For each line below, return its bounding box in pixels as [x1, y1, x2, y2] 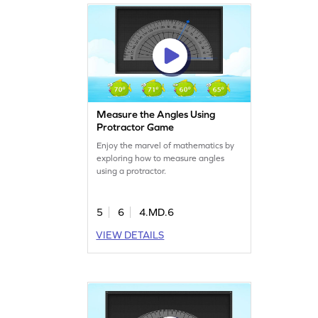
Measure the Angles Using [97, 108, 216, 120]
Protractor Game [97, 121, 175, 133]
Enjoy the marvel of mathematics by [97, 140, 235, 150]
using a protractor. [97, 165, 167, 176]
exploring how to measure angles [97, 153, 225, 163]
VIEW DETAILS [96, 229, 165, 241]
